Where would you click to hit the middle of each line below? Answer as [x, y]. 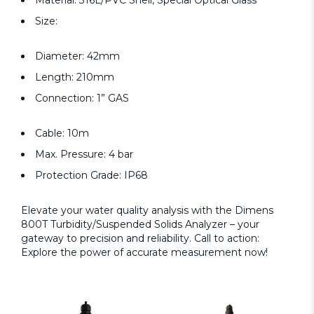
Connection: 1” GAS [82, 98]
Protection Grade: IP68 [91, 176]
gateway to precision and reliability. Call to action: [140, 239]
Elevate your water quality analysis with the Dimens [147, 211]
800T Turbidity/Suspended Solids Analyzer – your [140, 225]
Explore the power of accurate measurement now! [144, 253]
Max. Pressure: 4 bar [84, 155]
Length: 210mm [75, 77]
